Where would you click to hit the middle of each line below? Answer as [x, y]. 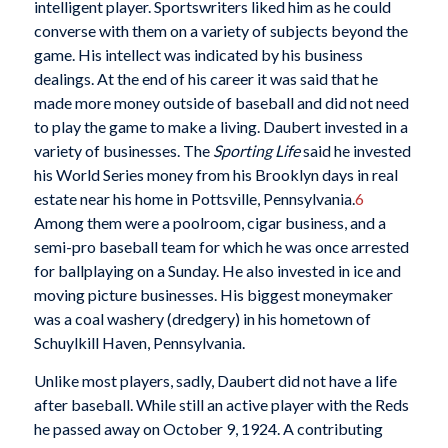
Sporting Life [256, 151]
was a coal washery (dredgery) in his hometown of [202, 319]
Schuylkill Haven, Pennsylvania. [139, 343]
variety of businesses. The [123, 151]
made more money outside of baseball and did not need [221, 103]
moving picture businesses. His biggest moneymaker [213, 295]
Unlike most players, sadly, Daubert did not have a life [215, 380]
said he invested [355, 151]
